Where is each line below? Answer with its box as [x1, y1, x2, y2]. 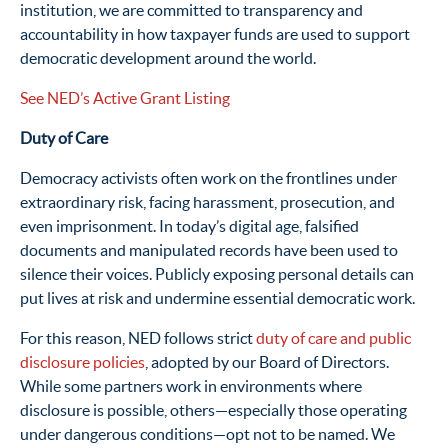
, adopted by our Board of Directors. [145, 353, 389, 372]
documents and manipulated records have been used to [20, 241, 398, 260]
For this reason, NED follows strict [20, 329, 256, 348]
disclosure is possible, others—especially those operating [20, 401, 407, 420]
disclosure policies [20, 353, 145, 372]
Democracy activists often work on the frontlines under [20, 169, 397, 188]
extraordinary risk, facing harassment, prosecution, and [20, 193, 395, 212]
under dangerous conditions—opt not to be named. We [20, 425, 395, 444]
